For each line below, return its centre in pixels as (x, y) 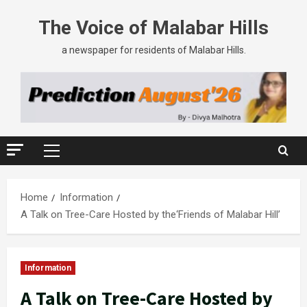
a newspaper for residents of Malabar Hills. (153, 50)
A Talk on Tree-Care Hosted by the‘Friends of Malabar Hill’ (150, 215)
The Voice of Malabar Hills (153, 28)
